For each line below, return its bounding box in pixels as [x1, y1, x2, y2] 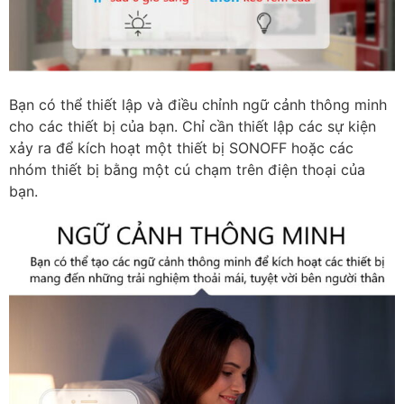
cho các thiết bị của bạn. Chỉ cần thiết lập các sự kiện [9, 117, 376, 136]
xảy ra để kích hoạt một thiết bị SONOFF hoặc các [9, 139, 353, 158]
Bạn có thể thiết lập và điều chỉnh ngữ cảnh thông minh [9, 96, 387, 115]
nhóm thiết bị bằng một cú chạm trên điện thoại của [9, 161, 365, 179]
